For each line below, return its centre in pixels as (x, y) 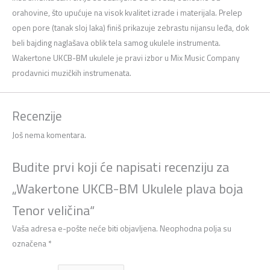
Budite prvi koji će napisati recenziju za (121, 167)
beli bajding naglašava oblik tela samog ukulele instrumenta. (116, 43)
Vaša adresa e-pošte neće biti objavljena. (85, 229)
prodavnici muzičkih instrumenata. (72, 73)
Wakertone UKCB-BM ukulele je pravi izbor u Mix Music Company (126, 58)
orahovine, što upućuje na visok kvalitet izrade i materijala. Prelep (127, 13)
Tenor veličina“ (53, 210)
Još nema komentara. (49, 135)
